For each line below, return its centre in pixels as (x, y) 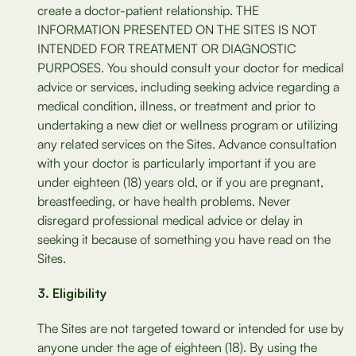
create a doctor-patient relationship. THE (148, 10)
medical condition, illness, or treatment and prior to (176, 106)
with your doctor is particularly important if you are (176, 163)
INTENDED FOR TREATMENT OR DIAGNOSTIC (167, 48)
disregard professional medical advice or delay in (170, 220)
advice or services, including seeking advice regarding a (188, 87)
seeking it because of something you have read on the (184, 239)
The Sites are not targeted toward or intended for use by (191, 328)
